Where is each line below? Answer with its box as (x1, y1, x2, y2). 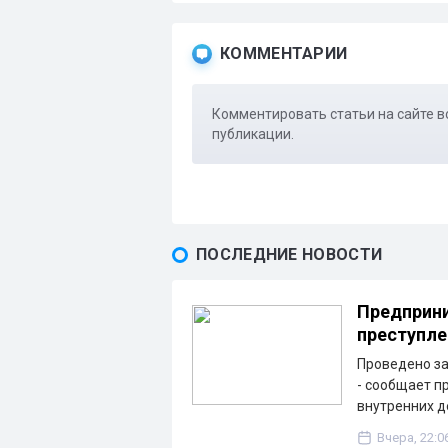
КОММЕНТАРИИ (220, 44, 348, 64)
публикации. (212, 126, 294, 143)
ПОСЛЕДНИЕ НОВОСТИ (196, 245, 383, 265)
